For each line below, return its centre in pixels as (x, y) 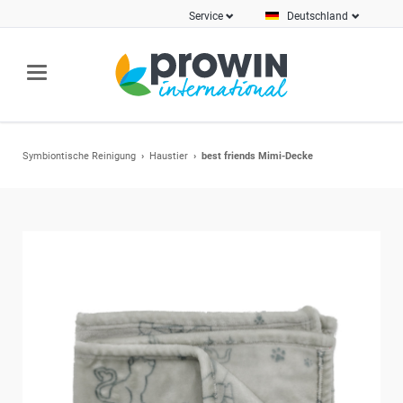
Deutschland (318, 16)
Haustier (168, 156)
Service (206, 16)
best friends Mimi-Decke (257, 156)
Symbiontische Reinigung (79, 156)
